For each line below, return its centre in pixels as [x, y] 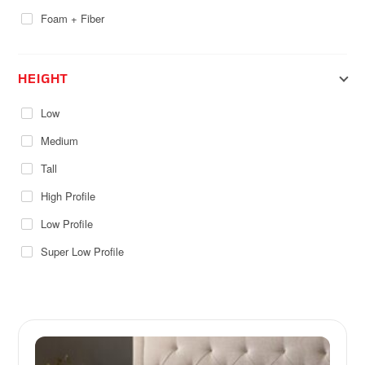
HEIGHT [44, 79]
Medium [60, 141]
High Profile [68, 196]
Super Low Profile [83, 252]
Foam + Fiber [73, 19]
